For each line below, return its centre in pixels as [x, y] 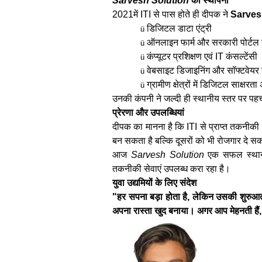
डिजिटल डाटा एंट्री [179, 28]
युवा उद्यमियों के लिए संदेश [154, 182]
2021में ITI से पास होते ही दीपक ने [171, 14]
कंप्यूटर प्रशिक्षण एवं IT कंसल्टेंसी [202, 56]
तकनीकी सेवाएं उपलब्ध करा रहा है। [171, 168]
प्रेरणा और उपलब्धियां [148, 112]
